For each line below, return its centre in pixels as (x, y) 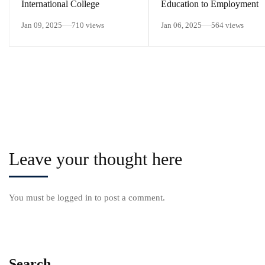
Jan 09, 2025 (42, 25)
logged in (75, 198)
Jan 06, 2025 (181, 25)
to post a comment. (129, 198)
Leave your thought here (96, 159)
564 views (227, 25)
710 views (88, 25)
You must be (33, 198)
